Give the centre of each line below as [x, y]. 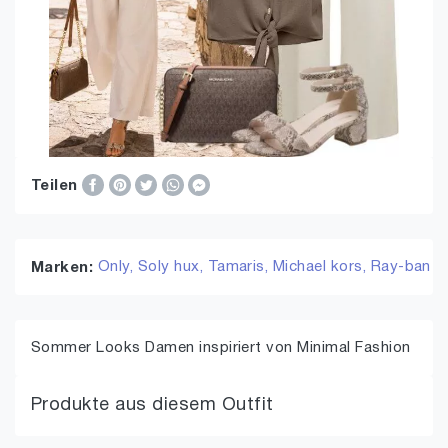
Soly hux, [172, 267]
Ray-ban [400, 267]
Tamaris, [240, 267]
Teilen [57, 186]
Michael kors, [321, 267]
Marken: [64, 268]
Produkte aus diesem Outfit [152, 405]
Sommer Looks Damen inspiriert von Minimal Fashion [221, 348]
